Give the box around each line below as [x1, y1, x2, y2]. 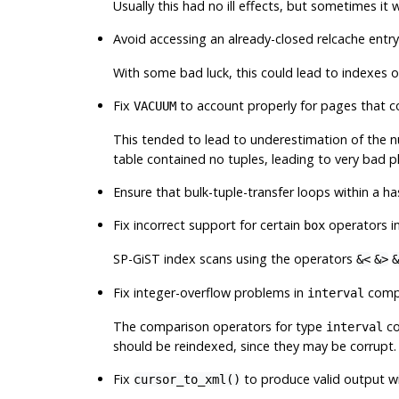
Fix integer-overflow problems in [112, 283, 307, 301]
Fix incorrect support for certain [112, 216, 304, 233]
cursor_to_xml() [133, 371, 240, 387]
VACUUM [133, 98, 176, 113]
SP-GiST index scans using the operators [112, 249, 356, 267]
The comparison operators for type [112, 317, 326, 335]
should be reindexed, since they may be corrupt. [112, 337, 396, 354]
